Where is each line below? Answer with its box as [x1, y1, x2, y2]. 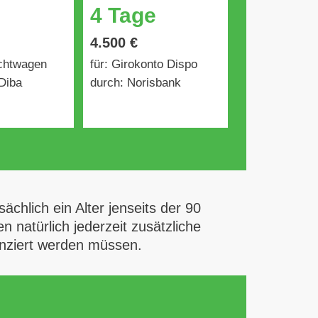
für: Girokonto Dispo [89, 57, 197, 71]
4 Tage [89, 4, 156, 27]
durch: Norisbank [89, 76, 181, 89]
